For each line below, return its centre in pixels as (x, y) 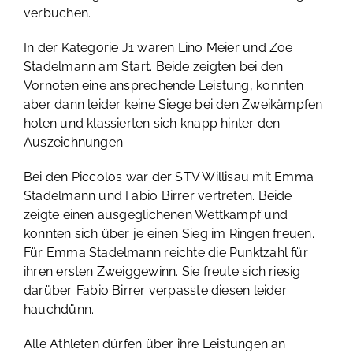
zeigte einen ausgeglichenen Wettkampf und (155, 215)
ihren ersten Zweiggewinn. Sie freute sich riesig (162, 271)
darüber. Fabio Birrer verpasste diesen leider (155, 290)
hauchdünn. (59, 309)
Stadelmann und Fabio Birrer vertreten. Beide (158, 196)
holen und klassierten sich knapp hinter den (152, 123)
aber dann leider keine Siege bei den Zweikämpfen (173, 104)
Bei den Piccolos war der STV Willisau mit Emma (169, 177)
